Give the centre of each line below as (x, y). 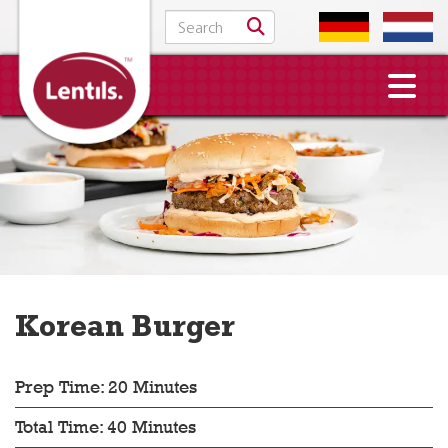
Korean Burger (125, 331)
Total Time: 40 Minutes (105, 427)
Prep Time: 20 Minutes (106, 387)
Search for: (201, 19)
